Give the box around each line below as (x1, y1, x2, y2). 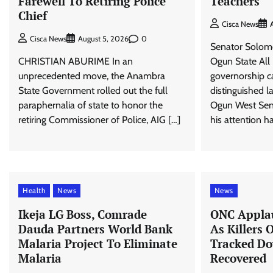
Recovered (210, 250, 266, 266)
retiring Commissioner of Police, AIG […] (18, 114, 180, 126)
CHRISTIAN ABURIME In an (18, 55, 133, 68)
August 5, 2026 (78, 34, 129, 44)
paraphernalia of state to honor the (18, 99, 163, 112)
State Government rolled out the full (18, 85, 168, 97)
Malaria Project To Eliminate (18, 235, 177, 251)
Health (23, 186, 46, 196)
